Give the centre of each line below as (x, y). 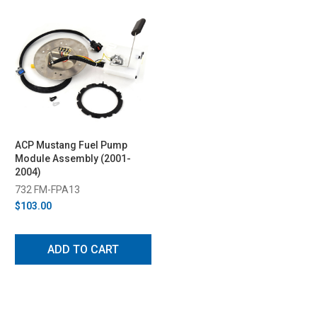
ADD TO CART (83, 249)
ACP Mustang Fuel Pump (71, 145)
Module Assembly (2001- (73, 158)
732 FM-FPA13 (47, 189)
